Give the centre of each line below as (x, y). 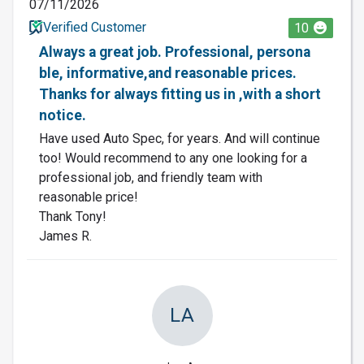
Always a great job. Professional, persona (175, 52)
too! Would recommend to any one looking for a (173, 158)
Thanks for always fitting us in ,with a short (180, 94)
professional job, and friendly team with (151, 177)
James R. (65, 236)
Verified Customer (94, 27)
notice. (63, 115)
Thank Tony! (73, 216)
